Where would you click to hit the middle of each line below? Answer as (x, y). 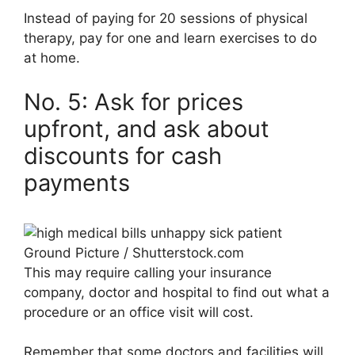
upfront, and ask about (147, 128)
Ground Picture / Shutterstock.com (134, 252)
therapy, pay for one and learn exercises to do (170, 38)
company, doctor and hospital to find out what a (177, 292)
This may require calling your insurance (148, 272)
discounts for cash (123, 155)
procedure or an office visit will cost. (139, 312)
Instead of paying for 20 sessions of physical (166, 19)
